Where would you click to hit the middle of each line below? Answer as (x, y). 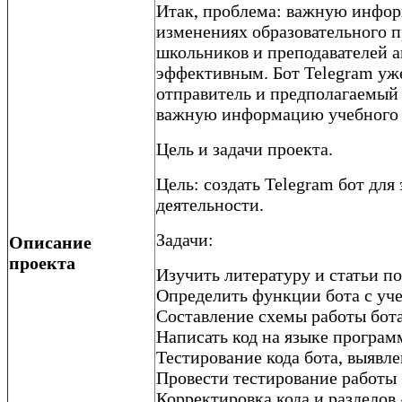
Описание (50, 242)
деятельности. (210, 204)
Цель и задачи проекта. (245, 149)
